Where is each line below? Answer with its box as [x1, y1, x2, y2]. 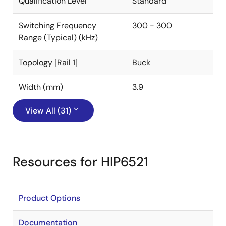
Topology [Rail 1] [19, 57, 78, 68]
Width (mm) [19, 82, 63, 92]
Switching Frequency [19, 20, 96, 31]
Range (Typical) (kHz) [19, 32, 98, 43]
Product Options [19, 193, 80, 203]
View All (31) [25, 105, 71, 116]
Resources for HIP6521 [13, 153, 148, 171]
